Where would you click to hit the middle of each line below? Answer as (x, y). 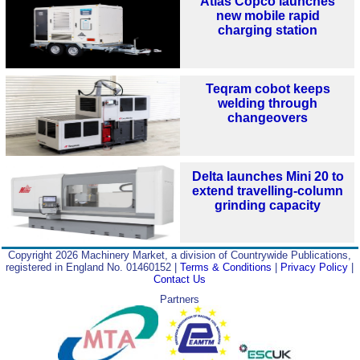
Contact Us (180, 279)
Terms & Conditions (226, 267)
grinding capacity (268, 206)
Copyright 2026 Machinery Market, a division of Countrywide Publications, (180, 255)
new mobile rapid (268, 16)
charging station (268, 31)
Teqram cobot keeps (268, 89)
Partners (180, 299)
